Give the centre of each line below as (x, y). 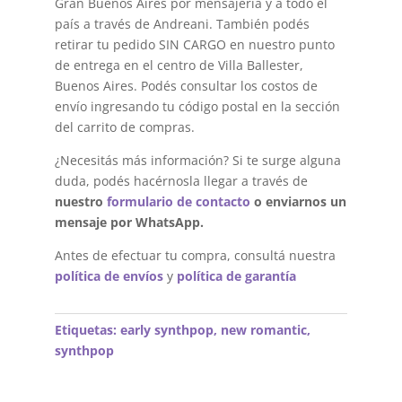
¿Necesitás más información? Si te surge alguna (197, 160)
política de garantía (236, 275)
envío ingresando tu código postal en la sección (197, 106)
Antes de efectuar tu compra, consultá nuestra (195, 255)
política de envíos (109, 275)
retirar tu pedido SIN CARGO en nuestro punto (194, 44)
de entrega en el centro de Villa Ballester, (179, 65)
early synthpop (166, 329)
